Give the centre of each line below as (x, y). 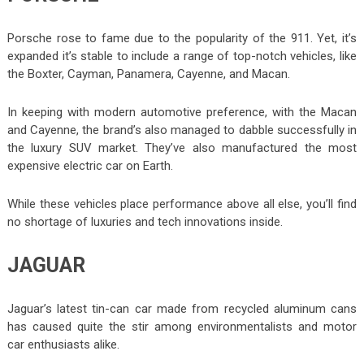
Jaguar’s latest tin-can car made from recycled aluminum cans (182, 308)
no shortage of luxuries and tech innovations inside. (145, 221)
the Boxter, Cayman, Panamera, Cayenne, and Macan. (148, 74)
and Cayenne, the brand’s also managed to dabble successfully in (182, 130)
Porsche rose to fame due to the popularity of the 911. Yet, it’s (182, 38)
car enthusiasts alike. (63, 344)
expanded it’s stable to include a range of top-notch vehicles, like (182, 56)
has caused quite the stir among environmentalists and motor (182, 326)
